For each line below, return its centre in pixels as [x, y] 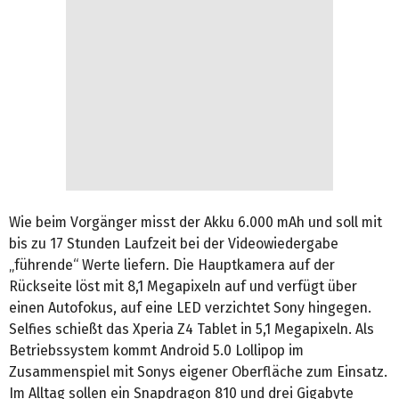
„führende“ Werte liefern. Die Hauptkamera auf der [172, 265]
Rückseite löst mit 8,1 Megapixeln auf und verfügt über [183, 286]
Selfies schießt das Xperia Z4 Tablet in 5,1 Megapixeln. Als [191, 329]
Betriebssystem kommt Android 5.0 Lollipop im [156, 350]
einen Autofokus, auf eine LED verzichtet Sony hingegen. [190, 307]
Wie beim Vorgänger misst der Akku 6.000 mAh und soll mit [195, 222]
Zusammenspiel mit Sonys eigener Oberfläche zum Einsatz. [198, 371]
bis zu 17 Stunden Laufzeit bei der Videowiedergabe [174, 243]
